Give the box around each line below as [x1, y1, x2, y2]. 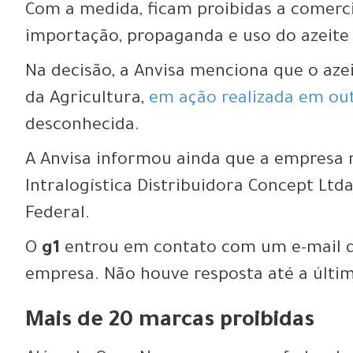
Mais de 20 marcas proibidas [25, 310, 315, 334]
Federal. [25, 205, 91, 225]
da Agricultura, [25, 90, 150, 110]
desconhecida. [25, 117, 140, 136]
